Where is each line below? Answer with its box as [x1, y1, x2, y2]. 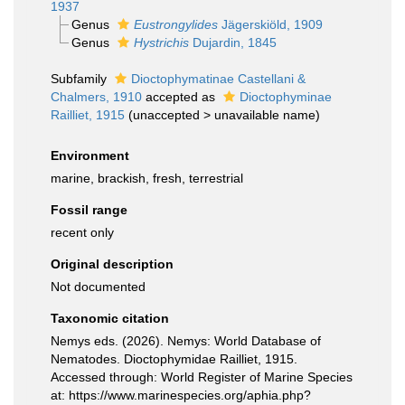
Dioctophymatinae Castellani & [131, 71, 306, 86]
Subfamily [51, 71, 110, 86]
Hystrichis [133, 35, 189, 50]
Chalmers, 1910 [51, 89, 142, 104]
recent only [51, 225, 114, 240]
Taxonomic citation [51, 311, 169, 325]
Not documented [51, 279, 146, 294]
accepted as [142, 89, 219, 104]
